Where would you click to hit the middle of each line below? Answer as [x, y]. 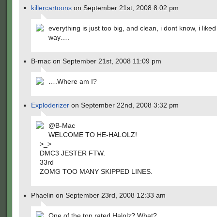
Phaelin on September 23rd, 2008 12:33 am [98, 195]
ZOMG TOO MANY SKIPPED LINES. [96, 171]
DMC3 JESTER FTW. [72, 153]
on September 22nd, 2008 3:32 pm [124, 105]
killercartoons [51, 8]
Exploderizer [50, 105]
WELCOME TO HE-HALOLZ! [93, 135]
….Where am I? [73, 81]
